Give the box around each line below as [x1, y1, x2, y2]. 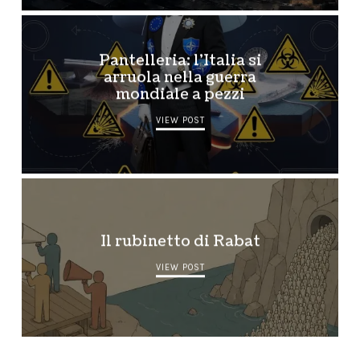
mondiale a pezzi [115, 84, 245, 105]
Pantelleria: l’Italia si [98, 51, 262, 72]
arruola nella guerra [103, 67, 256, 88]
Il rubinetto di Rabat [100, 231, 260, 252]
